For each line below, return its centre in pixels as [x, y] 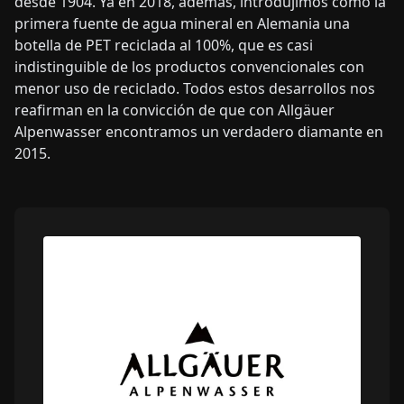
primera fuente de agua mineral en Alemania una [182, 23]
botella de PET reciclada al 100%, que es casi [164, 45]
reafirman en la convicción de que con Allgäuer [174, 110]
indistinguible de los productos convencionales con [189, 66]
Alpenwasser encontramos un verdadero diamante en [199, 131]
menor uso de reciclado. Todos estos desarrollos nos [195, 88]
